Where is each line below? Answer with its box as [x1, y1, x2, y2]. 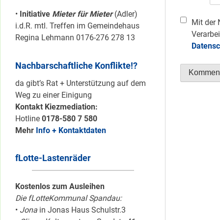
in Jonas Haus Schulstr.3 [37, 205, 126, 215]
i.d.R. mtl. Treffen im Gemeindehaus [15, 21, 141, 31]
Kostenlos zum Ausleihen [15, 182, 105, 192]
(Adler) [114, 9, 137, 19]
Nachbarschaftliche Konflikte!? [15, 60, 137, 71]
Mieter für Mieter [52, 9, 114, 19]
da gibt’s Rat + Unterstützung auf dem [15, 78, 146, 88]
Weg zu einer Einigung [15, 90, 92, 100]
